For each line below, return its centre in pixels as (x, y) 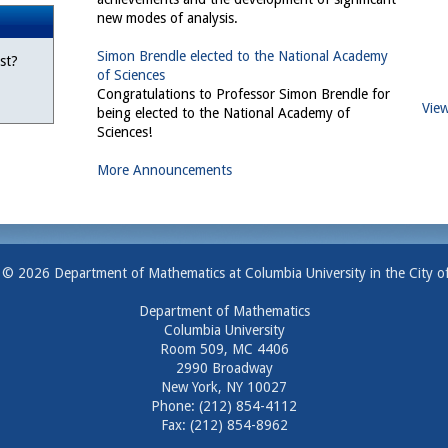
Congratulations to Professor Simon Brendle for (243, 94)
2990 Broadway (224, 368)
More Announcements (164, 170)
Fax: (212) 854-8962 (224, 425)
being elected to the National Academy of (223, 113)
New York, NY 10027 (224, 387)
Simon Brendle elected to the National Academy (242, 56)
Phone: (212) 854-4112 (224, 406)
